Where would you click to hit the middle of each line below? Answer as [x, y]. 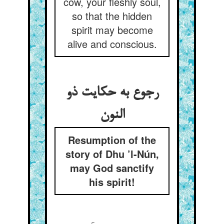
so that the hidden [112, 16]
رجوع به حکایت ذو [112, 93]
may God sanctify [112, 168]
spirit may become [112, 30]
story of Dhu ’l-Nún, [112, 154]
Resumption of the [112, 140]
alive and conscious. [112, 44]
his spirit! [112, 182]
